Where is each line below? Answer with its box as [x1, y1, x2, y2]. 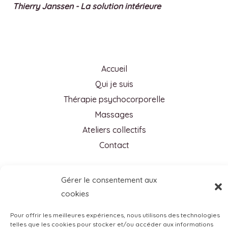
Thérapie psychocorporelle [63, 94, 165, 105]
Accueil [101, 64, 127, 74]
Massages [95, 109, 133, 120]
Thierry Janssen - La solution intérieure [13, 1, 161, 12]
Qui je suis [95, 79, 133, 90]
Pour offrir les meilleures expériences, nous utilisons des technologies [10, 211, 220, 219]
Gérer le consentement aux [61, 175, 157, 185]
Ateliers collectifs [82, 125, 146, 135]
